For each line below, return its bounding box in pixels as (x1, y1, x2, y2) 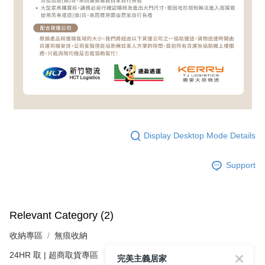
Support (226, 160, 256, 170)
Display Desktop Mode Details (144, 131, 256, 141)
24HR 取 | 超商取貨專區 (9, 250, 98, 260)
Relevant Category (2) (9, 209, 114, 221)
